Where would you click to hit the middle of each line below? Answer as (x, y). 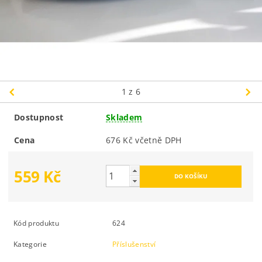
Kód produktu (36, 223)
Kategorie (30, 244)
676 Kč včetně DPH (158, 140)
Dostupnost (39, 117)
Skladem (124, 117)
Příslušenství (134, 244)
